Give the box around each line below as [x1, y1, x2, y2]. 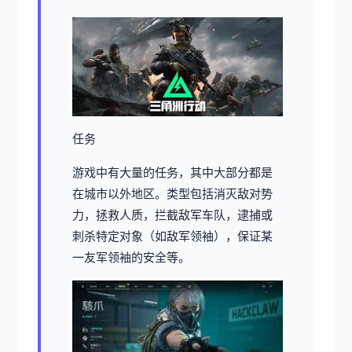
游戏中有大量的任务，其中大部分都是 [72, 164, 273, 180]
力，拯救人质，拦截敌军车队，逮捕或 [72, 207, 273, 222]
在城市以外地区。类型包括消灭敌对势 [72, 185, 273, 201]
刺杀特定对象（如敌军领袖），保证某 [72, 228, 273, 244]
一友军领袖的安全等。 [72, 249, 190, 265]
